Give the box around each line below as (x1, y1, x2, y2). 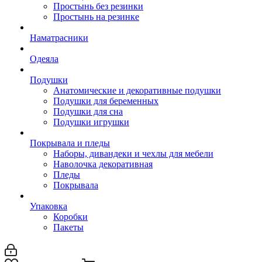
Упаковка (30, 201, 67, 211)
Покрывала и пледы (30, 138, 110, 148)
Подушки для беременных (53, 96, 158, 106)
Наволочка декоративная (53, 159, 153, 169)
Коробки (53, 212, 88, 222)
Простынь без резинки (53, 1, 143, 11)
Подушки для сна (53, 106, 123, 116)
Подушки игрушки (53, 117, 129, 127)
